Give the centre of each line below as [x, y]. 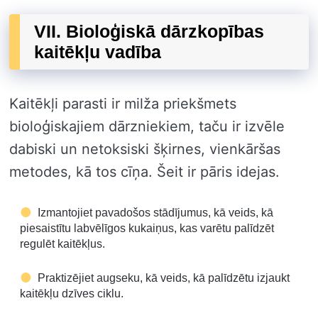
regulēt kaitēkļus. [62, 243]
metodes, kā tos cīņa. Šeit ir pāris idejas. [144, 171]
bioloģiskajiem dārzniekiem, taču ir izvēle [147, 126]
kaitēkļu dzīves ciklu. [72, 293]
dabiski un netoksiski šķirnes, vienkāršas [145, 149]
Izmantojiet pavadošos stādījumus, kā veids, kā [155, 212]
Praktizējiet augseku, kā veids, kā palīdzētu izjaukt [164, 278]
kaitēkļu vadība [98, 51]
